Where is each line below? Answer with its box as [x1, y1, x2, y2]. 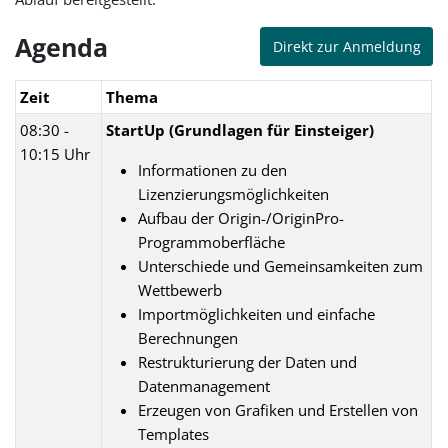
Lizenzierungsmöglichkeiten [138, 183, 330, 204]
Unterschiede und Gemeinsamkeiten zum [138, 255, 424, 276]
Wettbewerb [138, 279, 223, 300]
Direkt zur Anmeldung [272, 36, 421, 56]
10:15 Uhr [20, 143, 91, 164]
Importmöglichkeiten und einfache [138, 303, 376, 324]
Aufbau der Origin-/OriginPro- [138, 207, 345, 228]
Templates [138, 423, 210, 444]
